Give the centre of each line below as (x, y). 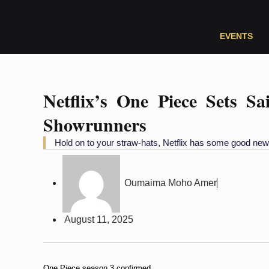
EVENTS (236, 36)
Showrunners (95, 124)
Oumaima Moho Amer (171, 183)
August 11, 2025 (99, 219)
